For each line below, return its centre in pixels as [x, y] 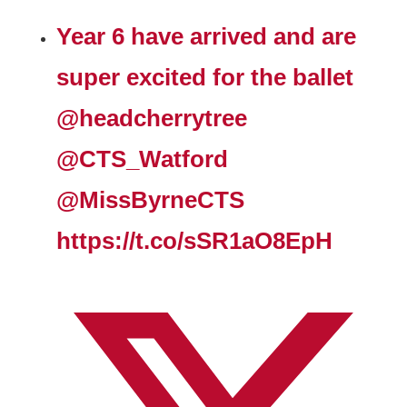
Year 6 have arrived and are [207, 37]
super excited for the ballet [205, 78]
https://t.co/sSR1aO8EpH [195, 241]
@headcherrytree [152, 119]
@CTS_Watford [143, 159]
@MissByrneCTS [151, 200]
